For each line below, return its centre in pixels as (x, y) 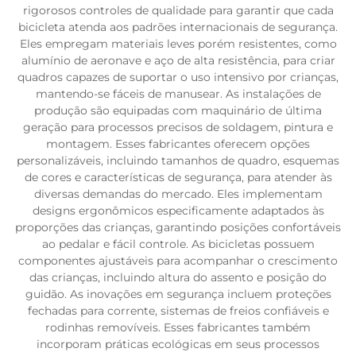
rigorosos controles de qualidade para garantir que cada (178, 10)
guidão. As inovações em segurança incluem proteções (178, 294)
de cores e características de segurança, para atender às (178, 177)
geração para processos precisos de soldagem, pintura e (178, 127)
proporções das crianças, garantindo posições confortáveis (178, 227)
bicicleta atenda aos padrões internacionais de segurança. (178, 27)
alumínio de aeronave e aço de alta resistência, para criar (178, 60)
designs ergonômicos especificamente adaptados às (178, 211)
